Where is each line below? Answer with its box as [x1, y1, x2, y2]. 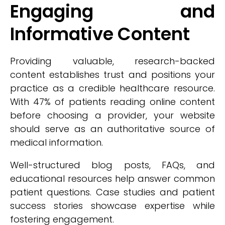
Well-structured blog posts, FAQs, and [10, 159, 215, 171]
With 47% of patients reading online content [10, 95, 215, 108]
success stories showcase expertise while [10, 199, 215, 212]
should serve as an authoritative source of [10, 123, 215, 135]
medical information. [10, 136, 103, 149]
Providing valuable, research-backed [10, 55, 215, 67]
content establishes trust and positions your [10, 68, 215, 81]
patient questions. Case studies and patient [10, 186, 215, 198]
